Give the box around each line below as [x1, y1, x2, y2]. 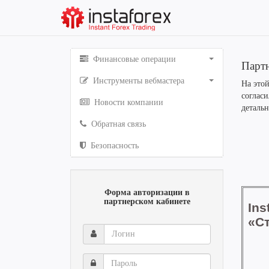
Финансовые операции [91, 55, 176, 64]
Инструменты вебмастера [91, 76, 184, 85]
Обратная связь [89, 119, 146, 128]
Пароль [82, 254, 111, 263]
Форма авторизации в [104, 188, 190, 197]
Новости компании [92, 98, 163, 107]
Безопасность [88, 141, 139, 150]
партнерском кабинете [103, 197, 190, 206]
